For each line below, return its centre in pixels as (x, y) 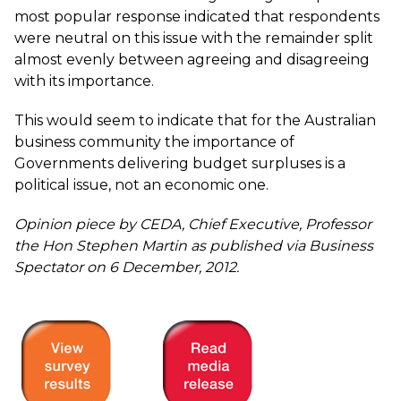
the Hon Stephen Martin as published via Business (194, 246)
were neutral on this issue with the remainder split (194, 38)
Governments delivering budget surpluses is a (180, 163)
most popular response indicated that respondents (197, 17)
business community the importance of (154, 142)
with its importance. (84, 81)
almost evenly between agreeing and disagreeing (192, 60)
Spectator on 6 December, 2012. (127, 267)
